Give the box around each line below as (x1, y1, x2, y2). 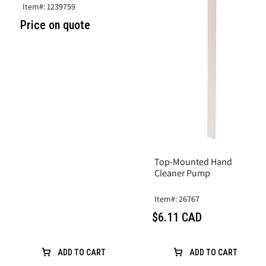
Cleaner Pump (154, 166, 210, 179)
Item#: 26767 (154, 193, 199, 204)
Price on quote (20, 18, 90, 32)
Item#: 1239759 (23, 1, 75, 12)
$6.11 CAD (152, 210, 202, 224)
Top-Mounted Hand (154, 155, 232, 168)
